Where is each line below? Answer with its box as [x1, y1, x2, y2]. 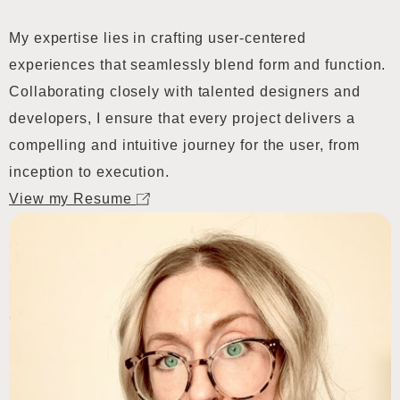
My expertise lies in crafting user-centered [9, 30, 307, 46]
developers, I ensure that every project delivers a [9, 111, 355, 126]
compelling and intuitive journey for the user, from [9, 137, 360, 153]
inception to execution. [9, 164, 170, 179]
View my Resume [9, 191, 137, 206]
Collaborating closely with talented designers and [9, 84, 361, 99]
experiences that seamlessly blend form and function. [9, 57, 387, 72]
